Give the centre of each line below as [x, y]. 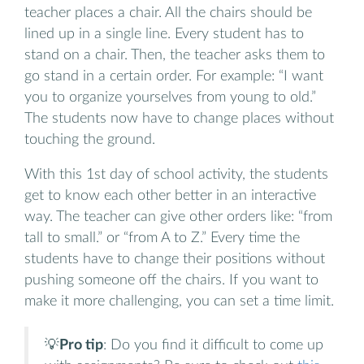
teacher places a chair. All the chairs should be [168, 12]
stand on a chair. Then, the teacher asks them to [175, 54]
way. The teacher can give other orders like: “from [178, 217]
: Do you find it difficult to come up [213, 344]
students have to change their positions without [175, 259]
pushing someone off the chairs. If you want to [171, 280]
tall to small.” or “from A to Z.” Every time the [162, 238]
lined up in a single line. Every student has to [164, 33]
